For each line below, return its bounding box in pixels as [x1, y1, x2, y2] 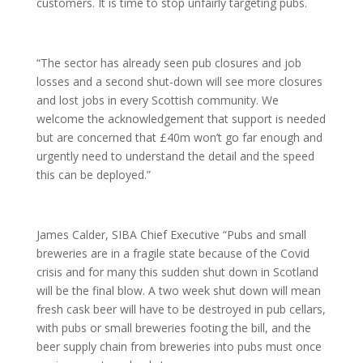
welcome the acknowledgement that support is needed [36, 111, 326, 126]
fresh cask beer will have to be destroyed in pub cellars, [36, 301, 326, 317]
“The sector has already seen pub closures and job [36, 55, 301, 70]
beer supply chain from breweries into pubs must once [36, 339, 322, 354]
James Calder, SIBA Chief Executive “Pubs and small [36, 227, 306, 242]
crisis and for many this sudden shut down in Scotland [36, 264, 318, 280]
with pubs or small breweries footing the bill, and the [36, 320, 311, 335]
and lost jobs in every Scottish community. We [36, 92, 279, 108]
